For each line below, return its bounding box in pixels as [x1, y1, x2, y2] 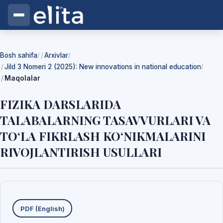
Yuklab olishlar [12, 193, 92, 207]
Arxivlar [44, 51, 68, 59]
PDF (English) [20, 204, 65, 213]
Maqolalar [4, 74, 40, 82]
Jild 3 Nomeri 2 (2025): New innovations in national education [4, 63, 201, 71]
